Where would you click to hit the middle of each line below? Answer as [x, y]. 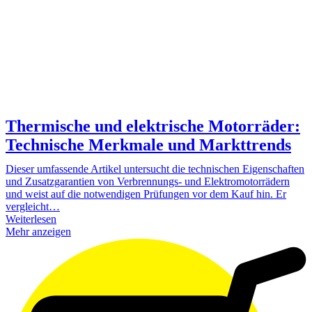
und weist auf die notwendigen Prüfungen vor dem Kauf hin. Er [146, 194]
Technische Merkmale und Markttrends [148, 145]
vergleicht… [33, 207]
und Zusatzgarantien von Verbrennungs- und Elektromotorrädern [148, 182]
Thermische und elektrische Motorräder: [153, 126]
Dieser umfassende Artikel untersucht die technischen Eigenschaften [155, 169]
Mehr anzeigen [38, 232]
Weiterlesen [31, 219]
